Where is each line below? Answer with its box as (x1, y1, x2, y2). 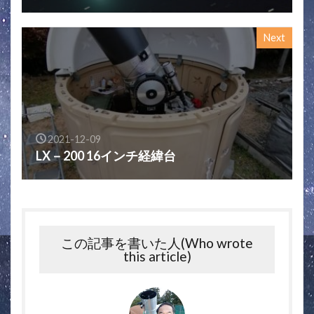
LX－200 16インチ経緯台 (36, 147, 176, 163)
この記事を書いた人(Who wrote (61, 234, 253, 251)
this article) (123, 247, 191, 264)
